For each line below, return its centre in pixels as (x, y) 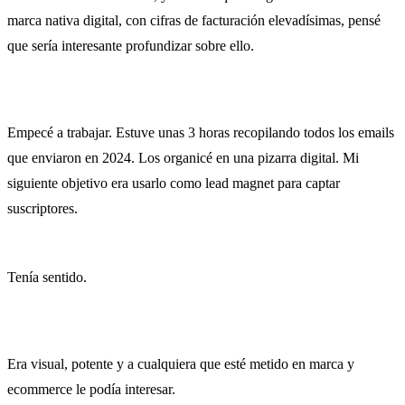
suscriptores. (42, 208)
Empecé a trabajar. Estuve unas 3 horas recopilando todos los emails (201, 132)
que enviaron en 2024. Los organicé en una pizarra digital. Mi (183, 157)
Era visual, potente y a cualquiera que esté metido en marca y (181, 363)
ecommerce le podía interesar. (91, 389)
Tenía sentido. (47, 277)
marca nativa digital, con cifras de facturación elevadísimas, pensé (194, 20)
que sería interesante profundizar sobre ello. (131, 45)
